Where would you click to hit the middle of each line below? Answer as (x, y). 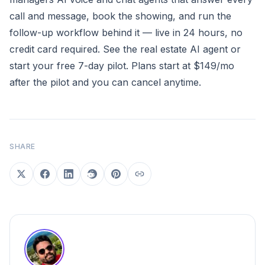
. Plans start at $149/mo (180, 66)
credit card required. (56, 49)
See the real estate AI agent (165, 49)
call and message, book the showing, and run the (120, 16)
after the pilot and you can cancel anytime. (105, 82)
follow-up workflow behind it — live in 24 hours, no (126, 33)
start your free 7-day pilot (68, 66)
